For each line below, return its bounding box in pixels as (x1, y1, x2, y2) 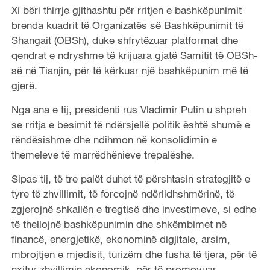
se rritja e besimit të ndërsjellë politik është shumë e (11, 118, 250, 131)
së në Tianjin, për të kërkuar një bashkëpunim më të (11, 63, 248, 77)
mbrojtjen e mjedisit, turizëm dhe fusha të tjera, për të (11, 247, 257, 260)
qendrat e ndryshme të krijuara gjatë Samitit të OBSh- (11, 48, 258, 61)
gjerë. (11, 78, 37, 92)
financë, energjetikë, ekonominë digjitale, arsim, (11, 232, 230, 245)
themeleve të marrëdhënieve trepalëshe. (11, 148, 195, 161)
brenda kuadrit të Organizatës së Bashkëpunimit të (11, 18, 243, 31)
